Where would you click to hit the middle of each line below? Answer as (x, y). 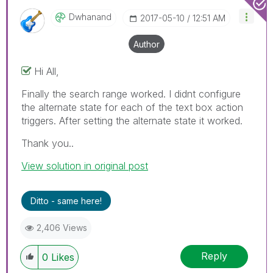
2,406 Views (62, 227)
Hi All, (47, 71)
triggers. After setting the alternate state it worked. (132, 120)
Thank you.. (48, 143)
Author (147, 44)
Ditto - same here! (66, 200)
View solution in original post (85, 165)
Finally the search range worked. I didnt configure (131, 94)
